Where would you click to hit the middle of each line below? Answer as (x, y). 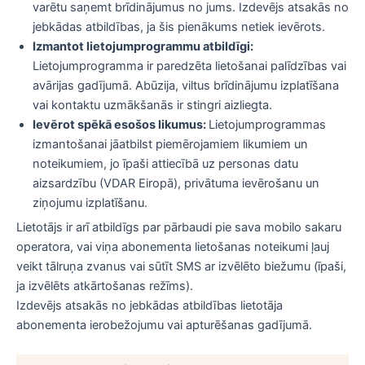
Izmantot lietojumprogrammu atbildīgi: (143, 46)
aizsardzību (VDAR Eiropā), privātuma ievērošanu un (176, 183)
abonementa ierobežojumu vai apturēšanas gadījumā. (164, 325)
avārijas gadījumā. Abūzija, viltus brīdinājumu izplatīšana (186, 85)
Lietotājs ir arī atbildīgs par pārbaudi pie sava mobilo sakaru (179, 228)
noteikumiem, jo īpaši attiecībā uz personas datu (165, 163)
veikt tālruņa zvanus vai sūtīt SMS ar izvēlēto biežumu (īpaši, (181, 267)
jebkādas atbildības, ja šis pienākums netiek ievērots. (179, 26)
